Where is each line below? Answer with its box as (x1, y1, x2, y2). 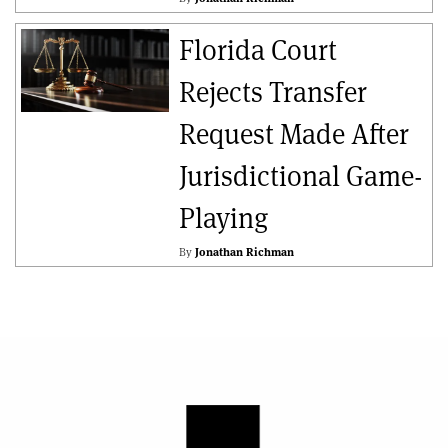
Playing (178, 200, 269, 237)
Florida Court (178, 32, 337, 69)
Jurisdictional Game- (178, 158, 422, 195)
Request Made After (178, 116, 409, 153)
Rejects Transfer (178, 74, 367, 111)
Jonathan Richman (194, 245, 294, 260)
